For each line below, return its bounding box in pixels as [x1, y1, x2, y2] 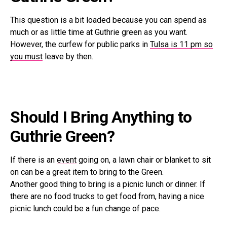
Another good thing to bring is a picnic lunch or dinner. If [10, 179, 205, 190]
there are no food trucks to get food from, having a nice [10, 192, 204, 202]
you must [10, 52, 43, 62]
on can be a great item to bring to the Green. [10, 167, 164, 177]
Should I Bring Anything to [10, 107, 192, 127]
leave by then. [43, 52, 93, 62]
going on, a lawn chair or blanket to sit [77, 155, 211, 165]
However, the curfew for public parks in [10, 40, 150, 50]
